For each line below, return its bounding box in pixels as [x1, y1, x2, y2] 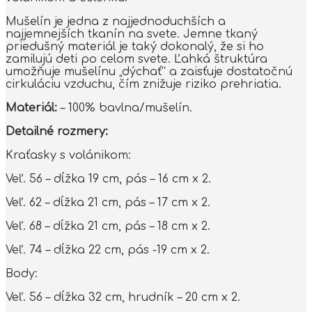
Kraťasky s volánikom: [6, 148, 131, 162]
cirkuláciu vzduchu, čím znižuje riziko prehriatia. [6, 77, 281, 91]
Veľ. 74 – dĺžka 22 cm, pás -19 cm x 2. [6, 243, 210, 256]
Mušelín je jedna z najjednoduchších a [6, 15, 226, 28]
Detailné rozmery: [6, 125, 108, 138]
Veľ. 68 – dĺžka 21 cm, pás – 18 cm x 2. [6, 219, 210, 233]
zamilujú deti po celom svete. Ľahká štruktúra [6, 52, 267, 65]
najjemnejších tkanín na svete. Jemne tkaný [6, 27, 258, 40]
